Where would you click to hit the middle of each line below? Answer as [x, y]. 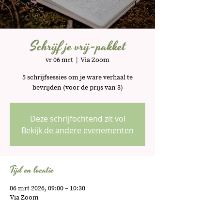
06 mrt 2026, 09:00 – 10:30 [47, 189]
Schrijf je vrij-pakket [77, 47]
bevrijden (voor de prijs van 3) [77, 88]
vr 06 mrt [59, 60]
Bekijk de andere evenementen [77, 131]
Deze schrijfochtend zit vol [77, 119]
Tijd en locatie [32, 170]
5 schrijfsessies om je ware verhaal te [77, 78]
